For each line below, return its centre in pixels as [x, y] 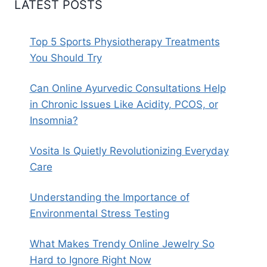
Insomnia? [54, 121]
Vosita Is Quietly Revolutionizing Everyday [129, 151]
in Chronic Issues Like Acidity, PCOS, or [124, 105]
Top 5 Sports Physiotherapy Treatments [125, 42]
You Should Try [66, 58]
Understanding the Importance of [109, 198]
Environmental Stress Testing [99, 214]
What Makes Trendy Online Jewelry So [122, 244]
